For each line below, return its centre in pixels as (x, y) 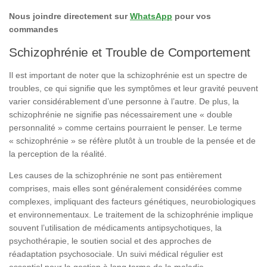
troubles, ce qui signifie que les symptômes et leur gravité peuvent (133, 88)
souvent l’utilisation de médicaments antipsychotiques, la (115, 228)
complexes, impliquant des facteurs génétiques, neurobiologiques (132, 201)
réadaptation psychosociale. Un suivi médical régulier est (116, 254)
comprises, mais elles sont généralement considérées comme (125, 188)
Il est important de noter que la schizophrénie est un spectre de (128, 75)
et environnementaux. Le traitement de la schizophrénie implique (131, 215)
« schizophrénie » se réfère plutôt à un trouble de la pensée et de (132, 140)
